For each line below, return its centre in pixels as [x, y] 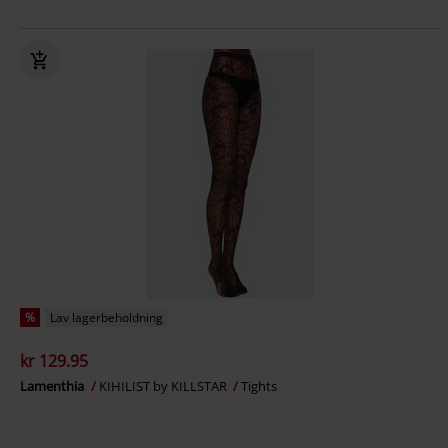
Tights [259, 386]
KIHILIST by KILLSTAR [164, 386]
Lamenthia [53, 386]
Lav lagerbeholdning [106, 317]
